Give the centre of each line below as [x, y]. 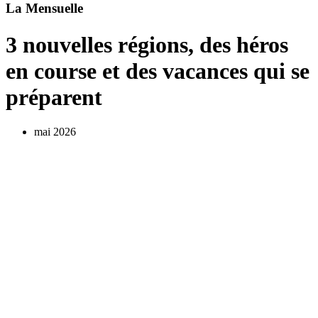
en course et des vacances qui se [158, 71]
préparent [54, 97]
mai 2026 [55, 131]
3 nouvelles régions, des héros [147, 44]
